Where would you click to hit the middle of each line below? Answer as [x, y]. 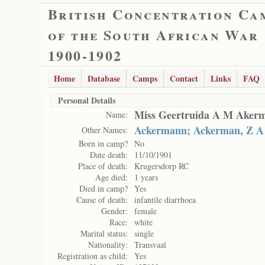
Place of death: [103, 166]
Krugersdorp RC [161, 166]
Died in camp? [104, 188]
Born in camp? [103, 143]
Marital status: [104, 233]
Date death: [109, 155]
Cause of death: [102, 200]
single [144, 233]
